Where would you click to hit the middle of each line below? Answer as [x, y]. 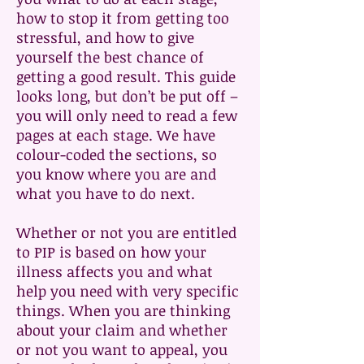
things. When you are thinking [123, 310]
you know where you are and [116, 174]
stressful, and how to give [105, 37]
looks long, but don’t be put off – [127, 96]
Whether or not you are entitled [126, 232]
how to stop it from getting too [123, 18]
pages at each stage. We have [116, 135]
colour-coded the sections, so [117, 154]
